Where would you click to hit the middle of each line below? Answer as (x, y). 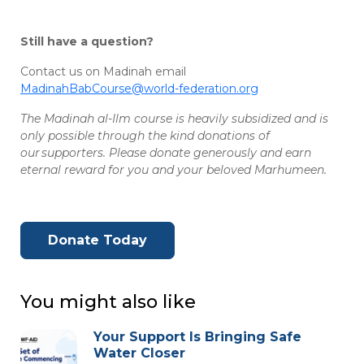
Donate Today (97, 240)
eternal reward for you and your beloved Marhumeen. (173, 170)
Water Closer (139, 353)
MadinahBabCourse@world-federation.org (139, 89)
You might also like (108, 302)
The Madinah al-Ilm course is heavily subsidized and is (174, 119)
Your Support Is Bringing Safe (197, 337)
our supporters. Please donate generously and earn (166, 153)
